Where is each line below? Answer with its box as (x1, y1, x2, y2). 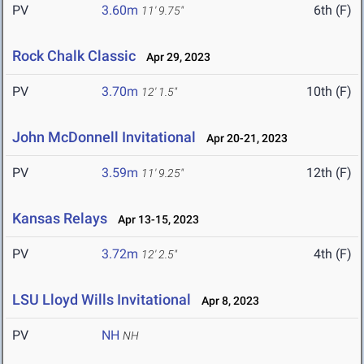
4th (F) (314, 246, 352, 262)
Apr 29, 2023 (139, 50, 210, 64)
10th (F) (306, 84, 352, 100)
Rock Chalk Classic (12, 47, 136, 65)
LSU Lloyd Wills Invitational (12, 291, 191, 309)
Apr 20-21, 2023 (199, 132, 288, 145)
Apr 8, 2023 (194, 294, 259, 308)
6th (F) (314, 2, 352, 19)
